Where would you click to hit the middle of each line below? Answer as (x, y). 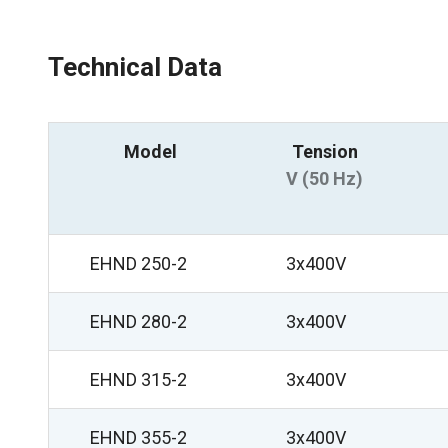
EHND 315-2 (138, 379)
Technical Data (135, 67)
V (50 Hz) (325, 178)
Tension (324, 151)
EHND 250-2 (138, 263)
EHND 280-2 (138, 321)
